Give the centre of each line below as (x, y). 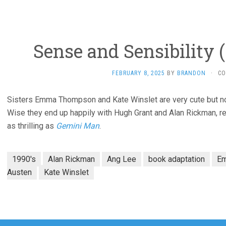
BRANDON (191, 73)
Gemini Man (78, 126)
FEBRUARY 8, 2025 (138, 73)
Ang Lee (122, 159)
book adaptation (177, 159)
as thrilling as (32, 126)
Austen (19, 172)
